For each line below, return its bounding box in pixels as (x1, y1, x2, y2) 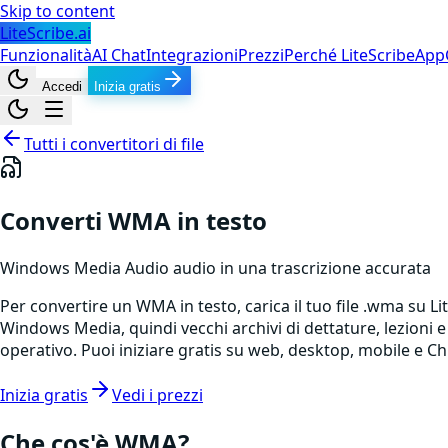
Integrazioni (146, 44, 238, 66)
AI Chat (92, 44, 146, 66)
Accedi (42, 79, 82, 94)
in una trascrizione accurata (216, 256, 431, 279)
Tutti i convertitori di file (24, 133, 204, 155)
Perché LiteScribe (284, 44, 415, 66)
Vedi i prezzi (112, 383, 203, 406)
